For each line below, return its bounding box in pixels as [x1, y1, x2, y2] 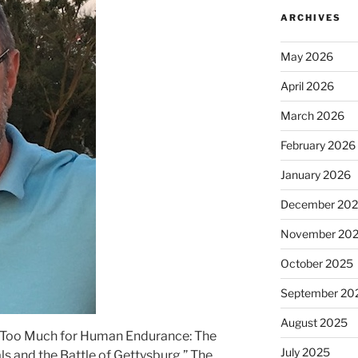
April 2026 [280, 78, 334, 93]
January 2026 [280, 167, 351, 181]
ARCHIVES [280, 11, 341, 23]
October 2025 [280, 256, 353, 270]
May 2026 [280, 49, 333, 63]
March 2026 [280, 108, 344, 122]
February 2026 [280, 137, 356, 152]
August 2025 [280, 315, 348, 329]
